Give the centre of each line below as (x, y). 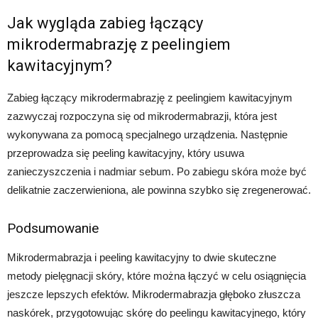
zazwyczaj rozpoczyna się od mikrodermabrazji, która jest (142, 116)
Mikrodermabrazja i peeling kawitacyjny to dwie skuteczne (142, 257)
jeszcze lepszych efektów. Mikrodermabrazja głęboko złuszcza (154, 294)
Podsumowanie (53, 228)
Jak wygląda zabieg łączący (105, 23)
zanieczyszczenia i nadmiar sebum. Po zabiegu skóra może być (157, 171)
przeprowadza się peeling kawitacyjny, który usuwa (126, 153)
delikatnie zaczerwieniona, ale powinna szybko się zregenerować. (159, 190)
